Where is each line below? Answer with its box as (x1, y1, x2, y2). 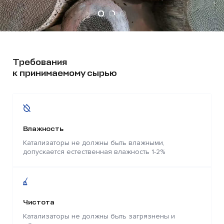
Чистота (23, 197, 54, 206)
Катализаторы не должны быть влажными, (23, 138, 164, 147)
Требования (12, 56, 67, 67)
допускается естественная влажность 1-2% (23, 147, 165, 156)
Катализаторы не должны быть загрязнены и (23, 211, 175, 220)
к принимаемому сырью (12, 67, 117, 78)
